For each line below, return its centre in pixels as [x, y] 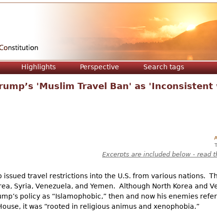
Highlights [39, 67]
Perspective [100, 67]
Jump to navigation [108, 8]
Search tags [164, 67]
